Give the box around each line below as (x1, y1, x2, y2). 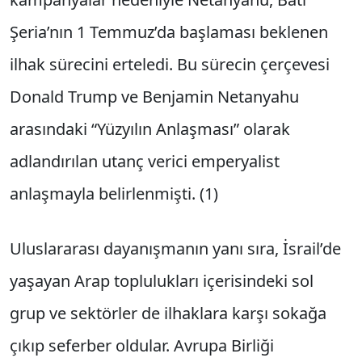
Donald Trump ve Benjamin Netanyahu (10, 85, 299, 107)
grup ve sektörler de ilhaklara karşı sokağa (10, 302, 326, 325)
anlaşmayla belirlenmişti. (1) (10, 182, 218, 204)
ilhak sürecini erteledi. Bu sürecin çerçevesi (10, 53, 330, 75)
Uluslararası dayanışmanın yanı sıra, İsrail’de (10, 238, 341, 260)
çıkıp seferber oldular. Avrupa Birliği (10, 335, 274, 357)
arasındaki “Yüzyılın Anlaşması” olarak (10, 117, 290, 140)
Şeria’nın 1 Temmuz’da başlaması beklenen (10, 20, 328, 43)
